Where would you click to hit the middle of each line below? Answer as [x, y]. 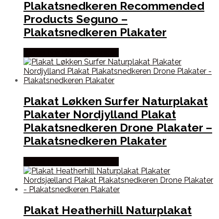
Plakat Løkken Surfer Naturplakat [116, 101]
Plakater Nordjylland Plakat [100, 114]
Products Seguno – [76, 19]
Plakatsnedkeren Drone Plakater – [118, 128]
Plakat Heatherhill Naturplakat [108, 210]
